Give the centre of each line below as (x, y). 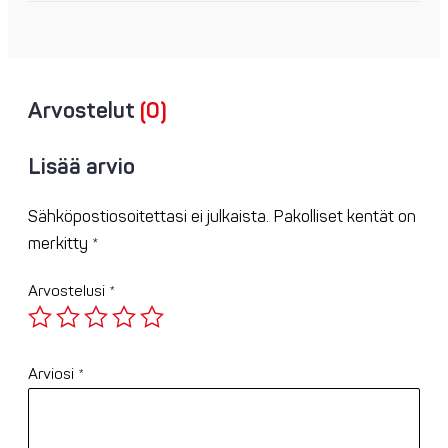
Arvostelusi (68, 292)
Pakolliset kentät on (344, 217)
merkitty (60, 244)
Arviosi (53, 375)
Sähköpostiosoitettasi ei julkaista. (148, 217)
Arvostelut (84, 111)
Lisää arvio (81, 167)
